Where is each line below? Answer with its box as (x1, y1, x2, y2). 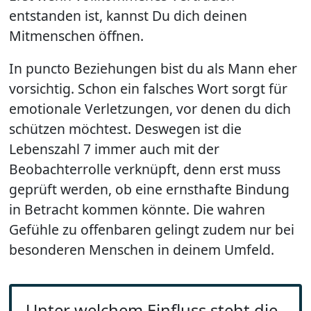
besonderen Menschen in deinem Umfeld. (9, 239, 275, 259)
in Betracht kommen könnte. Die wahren (9, 199, 266, 219)
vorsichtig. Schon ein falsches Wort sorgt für (9, 78, 288, 98)
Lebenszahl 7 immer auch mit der (9, 139, 220, 158)
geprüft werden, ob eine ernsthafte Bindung (9, 179, 290, 199)
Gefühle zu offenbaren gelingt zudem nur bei (9, 219, 295, 239)
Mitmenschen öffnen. (9, 26, 144, 46)
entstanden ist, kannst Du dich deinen (9, 6, 248, 26)
